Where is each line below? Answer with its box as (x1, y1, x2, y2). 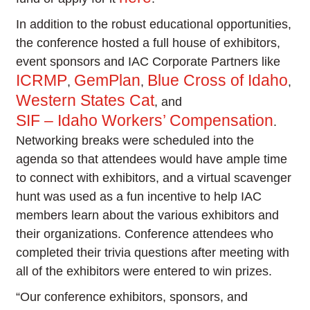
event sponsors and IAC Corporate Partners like (16, 55, 281, 69)
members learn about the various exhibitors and (16, 208, 280, 223)
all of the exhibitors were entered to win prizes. (16, 264, 273, 279)
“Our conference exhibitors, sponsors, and (16, 290, 248, 304)
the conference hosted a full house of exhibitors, (16, 36, 281, 51)
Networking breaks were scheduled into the (16, 134, 255, 148)
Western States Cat (16, 91, 155, 110)
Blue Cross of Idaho (147, 71, 289, 90)
